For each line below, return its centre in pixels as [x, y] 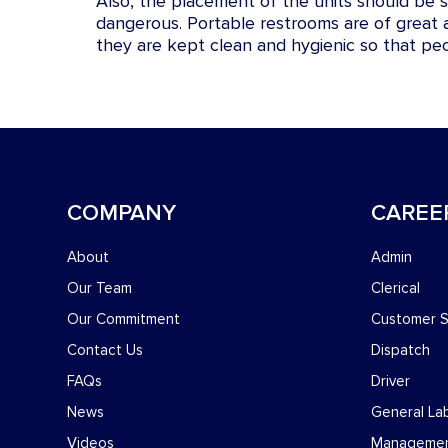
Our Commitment [124, 319]
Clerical [395, 288]
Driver [390, 381]
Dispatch [400, 350]
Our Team [100, 288]
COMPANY [122, 213]
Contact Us [105, 350]
